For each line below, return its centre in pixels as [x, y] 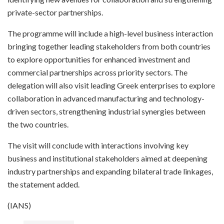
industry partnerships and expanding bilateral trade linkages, [110, 171]
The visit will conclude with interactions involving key [98, 145]
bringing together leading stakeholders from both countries [109, 46]
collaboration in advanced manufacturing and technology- [106, 98]
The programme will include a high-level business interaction [110, 33]
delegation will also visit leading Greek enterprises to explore [111, 85]
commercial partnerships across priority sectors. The [97, 72]
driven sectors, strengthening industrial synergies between [106, 111]
